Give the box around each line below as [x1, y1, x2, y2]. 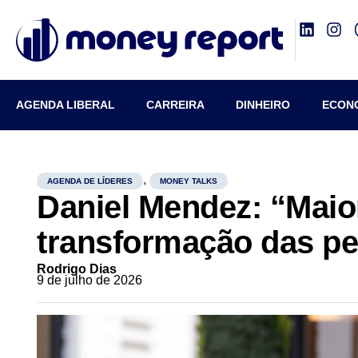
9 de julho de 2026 [37, 273, 143, 287]
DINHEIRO [236, 98, 291, 111]
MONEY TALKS [160, 177, 218, 185]
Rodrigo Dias [37, 262, 117, 276]
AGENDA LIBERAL [16, 98, 115, 111]
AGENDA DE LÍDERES [47, 177, 133, 185]
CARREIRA [146, 98, 205, 111]
